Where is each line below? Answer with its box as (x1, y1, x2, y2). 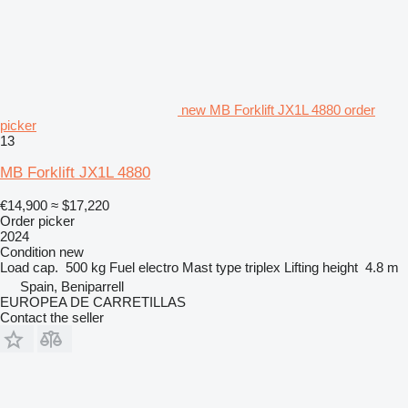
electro (138, 259, 178, 275)
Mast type (182, 259, 241, 275)
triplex (245, 259, 280, 275)
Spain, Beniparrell (20, 278, 124, 294)
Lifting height (284, 259, 358, 275)
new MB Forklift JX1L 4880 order (181, 101, 375, 117)
